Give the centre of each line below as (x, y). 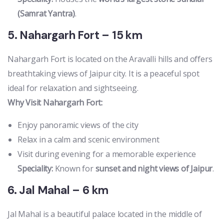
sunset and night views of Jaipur (154, 169)
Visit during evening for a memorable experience (107, 154)
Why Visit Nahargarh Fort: (55, 103)
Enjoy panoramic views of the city (78, 125)
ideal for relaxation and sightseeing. (73, 88)
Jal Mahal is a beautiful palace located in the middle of (105, 214)
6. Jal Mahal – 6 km (58, 190)
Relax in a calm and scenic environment (88, 140)
